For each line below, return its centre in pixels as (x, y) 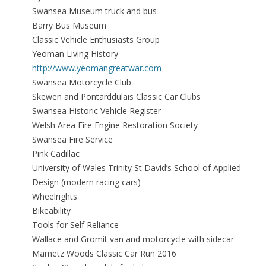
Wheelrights (55, 197)
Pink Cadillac (56, 154)
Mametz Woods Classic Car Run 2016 (104, 254)
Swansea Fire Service (72, 140)
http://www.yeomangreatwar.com (97, 68)
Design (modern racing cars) (86, 182)
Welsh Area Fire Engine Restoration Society (115, 125)
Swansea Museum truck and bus (94, 11)
